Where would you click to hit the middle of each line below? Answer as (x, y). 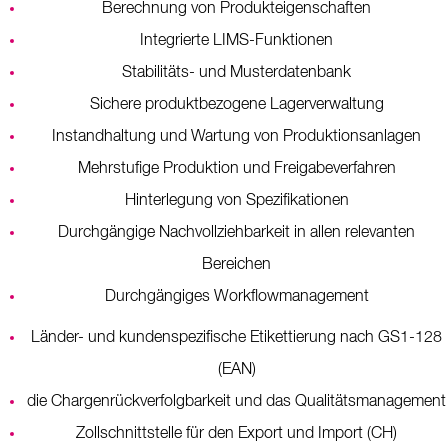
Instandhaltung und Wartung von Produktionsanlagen (236, 136)
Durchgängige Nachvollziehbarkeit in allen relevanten (236, 232)
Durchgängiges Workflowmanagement (236, 296)
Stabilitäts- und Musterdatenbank (236, 72)
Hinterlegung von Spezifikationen (236, 200)
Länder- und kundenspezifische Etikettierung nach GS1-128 (236, 337)
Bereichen (236, 264)
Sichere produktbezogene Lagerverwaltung (236, 104)
